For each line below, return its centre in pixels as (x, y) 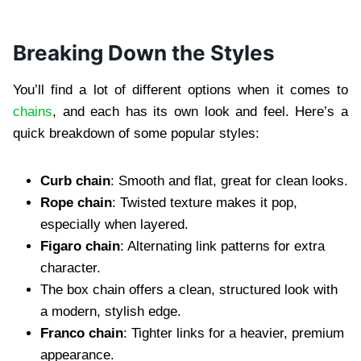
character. (71, 268)
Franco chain (82, 333)
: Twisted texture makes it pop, (205, 202)
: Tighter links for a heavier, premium (234, 333)
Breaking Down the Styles (144, 52)
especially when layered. (114, 224)
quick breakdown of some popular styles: (136, 133)
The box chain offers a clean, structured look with (189, 289)
